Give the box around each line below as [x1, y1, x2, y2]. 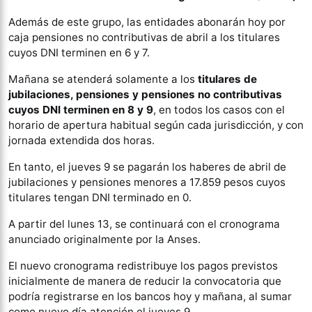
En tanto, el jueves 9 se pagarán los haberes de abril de [8, 160, 286, 173]
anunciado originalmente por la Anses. [8, 233, 201, 246]
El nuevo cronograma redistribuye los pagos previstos [8, 259, 278, 272]
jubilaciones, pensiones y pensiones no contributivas [8, 88, 282, 101]
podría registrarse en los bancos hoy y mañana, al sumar [8, 290, 292, 303]
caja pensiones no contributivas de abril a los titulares [8, 31, 280, 44]
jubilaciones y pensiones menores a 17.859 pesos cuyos [8, 175, 286, 189]
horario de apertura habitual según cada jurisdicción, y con [8, 118, 304, 132]
